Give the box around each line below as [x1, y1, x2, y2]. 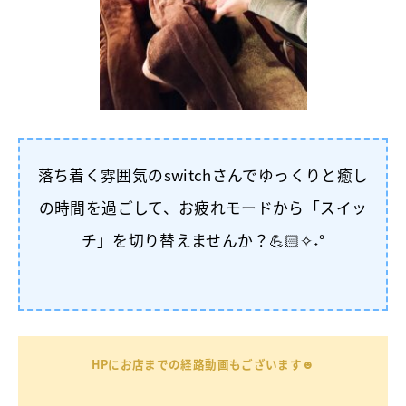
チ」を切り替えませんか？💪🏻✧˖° [81, 229, 325, 252]
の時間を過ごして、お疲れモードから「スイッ [38, 197, 368, 219]
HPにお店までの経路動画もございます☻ [91, 355, 315, 373]
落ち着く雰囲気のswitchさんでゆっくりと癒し [37, 164, 369, 187]
